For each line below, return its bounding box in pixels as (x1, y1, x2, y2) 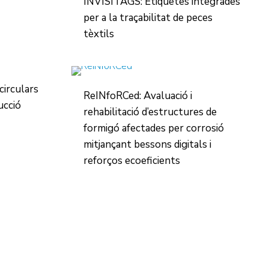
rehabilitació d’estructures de (83, 105, 217, 119)
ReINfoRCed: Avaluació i (83, 89, 192, 103)
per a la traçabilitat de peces (83, 11, 213, 25)
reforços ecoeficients (83, 154, 180, 168)
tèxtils (83, 27, 114, 41)
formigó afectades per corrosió (83, 121, 224, 135)
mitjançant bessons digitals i (83, 138, 211, 151)
